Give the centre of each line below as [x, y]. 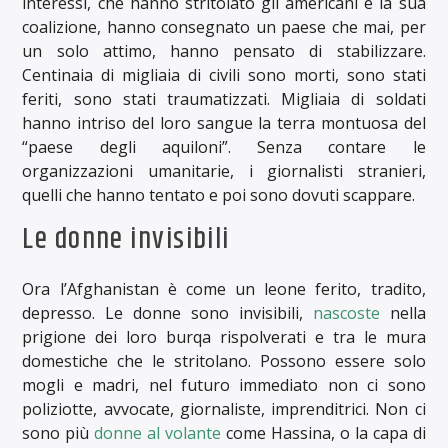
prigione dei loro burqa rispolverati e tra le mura [224, 337]
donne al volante [158, 433]
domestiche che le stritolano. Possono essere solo [224, 361]
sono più [58, 433]
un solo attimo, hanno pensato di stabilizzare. [224, 51]
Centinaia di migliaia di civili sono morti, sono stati [224, 75]
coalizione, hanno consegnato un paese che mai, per [224, 27]
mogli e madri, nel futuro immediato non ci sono [224, 385]
